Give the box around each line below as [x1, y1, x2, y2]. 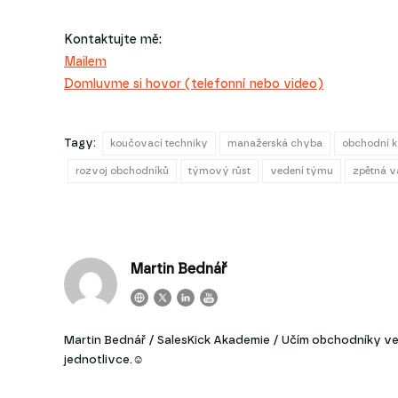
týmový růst [188, 165, 251, 176]
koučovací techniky [110, 138, 208, 148]
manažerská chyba [227, 138, 322, 148]
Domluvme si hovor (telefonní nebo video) [64, 77, 323, 91]
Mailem [64, 55, 107, 68]
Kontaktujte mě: [64, 33, 162, 46]
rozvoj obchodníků [76, 165, 169, 176]
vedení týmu [270, 165, 333, 176]
